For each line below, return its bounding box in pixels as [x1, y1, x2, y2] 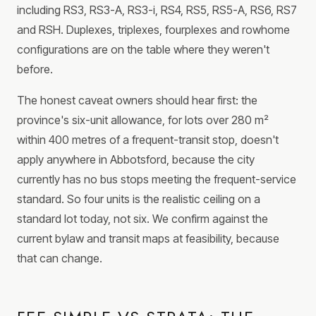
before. [17, 62, 53, 77]
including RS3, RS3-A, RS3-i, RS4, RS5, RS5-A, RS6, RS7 [17, 3, 297, 18]
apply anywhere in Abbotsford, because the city [17, 152, 255, 167]
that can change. [17, 251, 102, 266]
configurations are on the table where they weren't [17, 42, 269, 57]
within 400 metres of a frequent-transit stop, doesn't [17, 133, 279, 147]
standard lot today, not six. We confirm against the [17, 212, 268, 226]
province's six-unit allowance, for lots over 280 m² [17, 113, 269, 128]
